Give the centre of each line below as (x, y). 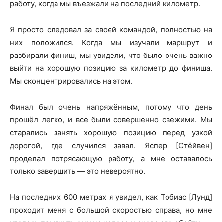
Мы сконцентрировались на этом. (71, 81)
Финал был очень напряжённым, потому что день (111, 107)
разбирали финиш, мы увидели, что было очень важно (111, 55)
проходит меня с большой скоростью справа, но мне (111, 210)
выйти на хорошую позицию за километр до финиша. (111, 68)
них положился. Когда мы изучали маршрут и (111, 42)
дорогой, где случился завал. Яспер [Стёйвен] (111, 145)
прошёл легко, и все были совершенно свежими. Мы (111, 119)
